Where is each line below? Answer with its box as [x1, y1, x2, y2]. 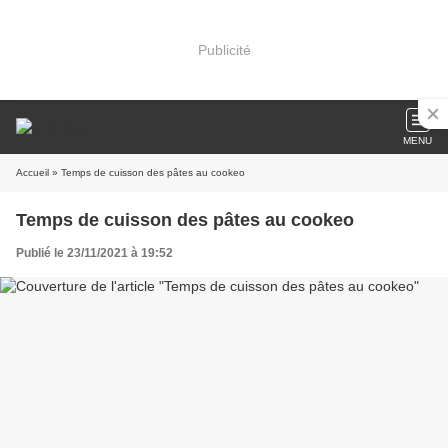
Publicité [197, 41, 251, 58]
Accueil [16, 167, 49, 178]
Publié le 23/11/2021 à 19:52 [16, 246, 173, 260]
